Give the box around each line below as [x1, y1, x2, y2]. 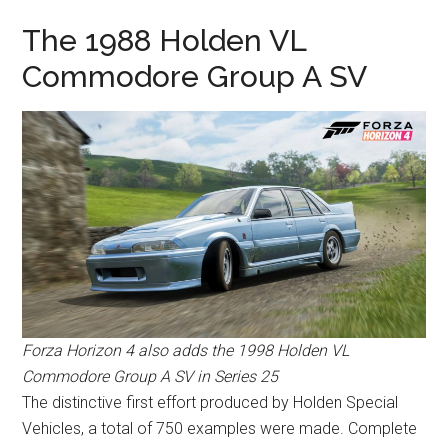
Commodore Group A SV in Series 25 [22, 366, 279, 386]
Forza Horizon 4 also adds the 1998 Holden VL [22, 340, 350, 360]
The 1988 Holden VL [22, 22, 307, 58]
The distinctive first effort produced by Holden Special [22, 392, 399, 412]
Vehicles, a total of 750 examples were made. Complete [22, 418, 418, 438]
